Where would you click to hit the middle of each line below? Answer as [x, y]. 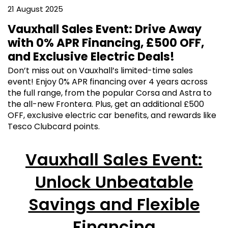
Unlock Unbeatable [114, 182]
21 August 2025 [35, 9]
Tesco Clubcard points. [54, 127]
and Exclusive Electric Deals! [91, 56]
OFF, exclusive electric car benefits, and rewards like [112, 116]
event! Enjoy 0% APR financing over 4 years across [108, 82]
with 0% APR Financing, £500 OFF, [106, 43]
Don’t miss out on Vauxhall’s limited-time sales [100, 71]
